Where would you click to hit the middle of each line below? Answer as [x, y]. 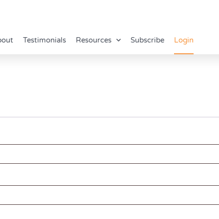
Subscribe [147, 40]
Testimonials [44, 40]
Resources [93, 40]
